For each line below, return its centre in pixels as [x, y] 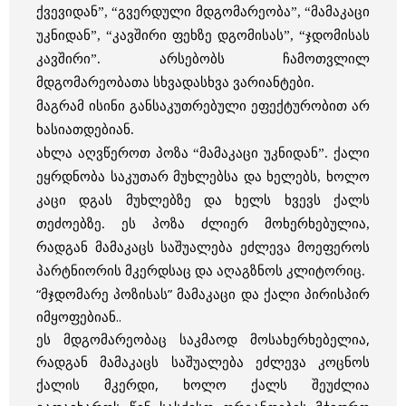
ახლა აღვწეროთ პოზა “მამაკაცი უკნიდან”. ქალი [203, 153]
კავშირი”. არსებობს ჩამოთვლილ [203, 58]
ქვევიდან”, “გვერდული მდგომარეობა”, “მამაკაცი [203, 11]
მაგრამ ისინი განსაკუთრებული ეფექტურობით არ [203, 106]
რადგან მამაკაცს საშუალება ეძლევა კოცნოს [203, 361]
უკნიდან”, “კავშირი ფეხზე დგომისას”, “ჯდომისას [203, 35]
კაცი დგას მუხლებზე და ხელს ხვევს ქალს [203, 200]
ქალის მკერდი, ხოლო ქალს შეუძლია [203, 384]
